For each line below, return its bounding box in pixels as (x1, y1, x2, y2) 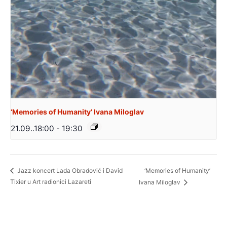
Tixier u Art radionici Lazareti (10, 178, 91, 186)
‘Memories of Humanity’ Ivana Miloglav (11, 107, 144, 117)
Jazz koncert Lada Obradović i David (16, 167, 123, 175)
